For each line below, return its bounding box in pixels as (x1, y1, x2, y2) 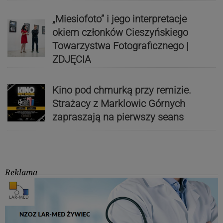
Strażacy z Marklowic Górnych (52, 98, 185, 110)
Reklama (5, 167, 37, 178)
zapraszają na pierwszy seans (52, 111, 184, 123)
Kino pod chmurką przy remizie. (52, 84, 191, 97)
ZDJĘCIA (52, 53, 91, 65)
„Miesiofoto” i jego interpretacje (52, 12, 187, 25)
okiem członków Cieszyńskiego (52, 26, 188, 38)
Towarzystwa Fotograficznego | (52, 39, 188, 52)
